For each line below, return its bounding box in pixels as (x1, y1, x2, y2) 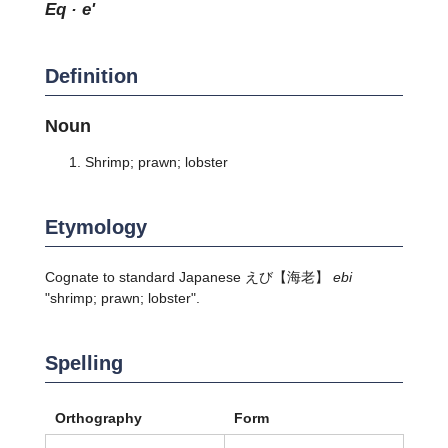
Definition (44, 64, 138, 87)
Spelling (44, 351, 123, 374)
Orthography (54, 409, 142, 426)
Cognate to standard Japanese (44, 268, 245, 285)
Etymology (44, 215, 147, 238)
